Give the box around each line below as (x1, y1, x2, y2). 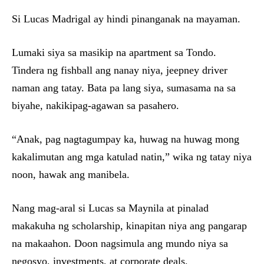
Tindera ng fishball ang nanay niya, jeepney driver (12, 64, 227, 76)
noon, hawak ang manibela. (12, 168, 130, 180)
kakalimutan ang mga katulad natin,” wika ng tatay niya (12, 150, 252, 163)
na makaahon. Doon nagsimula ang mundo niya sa (12, 237, 228, 249)
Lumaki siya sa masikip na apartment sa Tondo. (12, 46, 216, 58)
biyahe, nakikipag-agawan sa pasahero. (12, 99, 179, 111)
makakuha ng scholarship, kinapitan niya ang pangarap (12, 219, 247, 232)
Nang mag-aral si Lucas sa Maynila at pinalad (12, 202, 209, 214)
